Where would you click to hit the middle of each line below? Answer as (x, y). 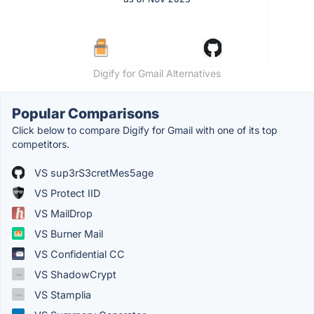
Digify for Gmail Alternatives (157, 73)
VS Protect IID (66, 193)
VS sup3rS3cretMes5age (93, 172)
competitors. (41, 144)
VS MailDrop (62, 213)
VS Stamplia (61, 294)
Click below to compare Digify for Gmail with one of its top (145, 130)
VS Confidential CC (78, 254)
